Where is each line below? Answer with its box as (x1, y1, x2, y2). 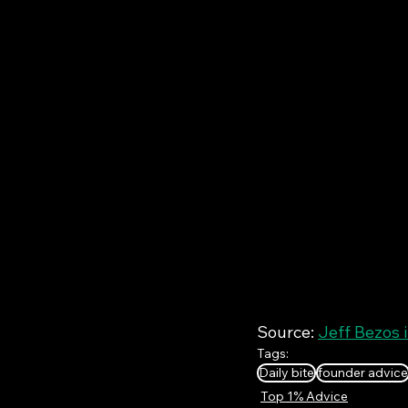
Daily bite (259, 363, 314, 381)
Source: (257, 321, 318, 342)
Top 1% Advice (260, 387, 348, 404)
